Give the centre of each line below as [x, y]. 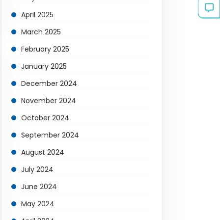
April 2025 [37, 15]
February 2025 [45, 49]
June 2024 [39, 187]
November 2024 [49, 101]
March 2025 [41, 32]
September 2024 [50, 135]
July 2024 [37, 169]
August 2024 [43, 152]
